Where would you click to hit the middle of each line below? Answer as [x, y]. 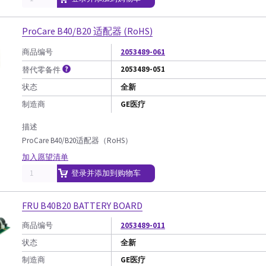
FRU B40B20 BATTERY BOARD [82, 205]
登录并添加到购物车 [106, 173]
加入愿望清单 [45, 157]
